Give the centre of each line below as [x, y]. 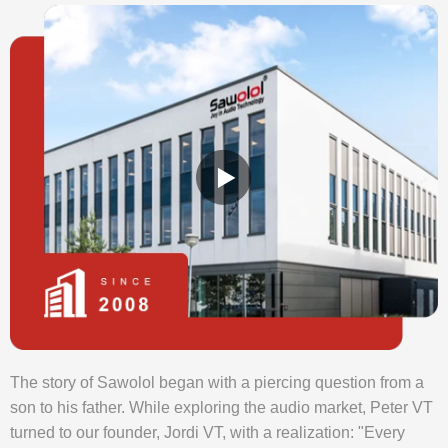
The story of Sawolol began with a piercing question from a [217, 382]
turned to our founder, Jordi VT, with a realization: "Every [207, 432]
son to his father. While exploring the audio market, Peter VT [221, 407]
